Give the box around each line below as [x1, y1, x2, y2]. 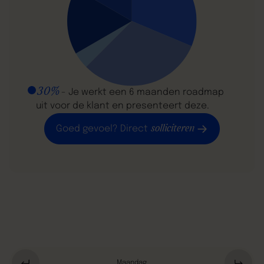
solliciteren [150, 123, 194, 134]
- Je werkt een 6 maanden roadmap [58, 88, 224, 98]
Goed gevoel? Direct [56, 124, 151, 134]
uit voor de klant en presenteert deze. [35, 101, 209, 111]
